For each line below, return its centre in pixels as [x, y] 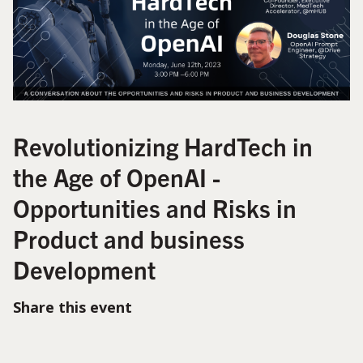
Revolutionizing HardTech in [163, 145]
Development [84, 269]
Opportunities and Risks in [155, 207]
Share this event [73, 307]
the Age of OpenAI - [117, 176]
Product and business [129, 238]
